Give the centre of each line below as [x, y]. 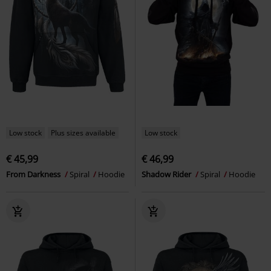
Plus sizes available [83, 132]
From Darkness [34, 174]
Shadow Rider [167, 174]
